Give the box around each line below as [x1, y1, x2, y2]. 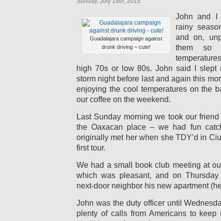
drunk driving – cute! [102, 44, 150, 50]
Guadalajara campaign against [90, 36, 162, 41]
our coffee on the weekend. [76, 95, 171, 104]
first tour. [76, 144, 106, 152]
